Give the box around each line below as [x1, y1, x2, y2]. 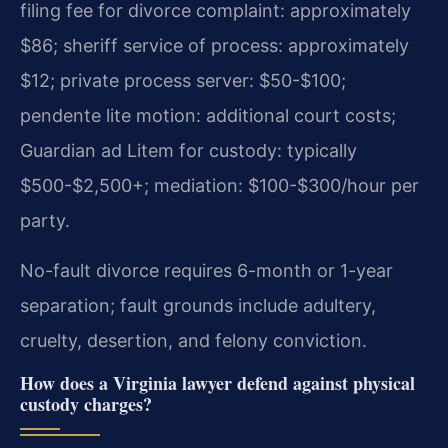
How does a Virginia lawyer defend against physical [20, 369, 415, 396]
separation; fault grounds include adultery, [20, 294, 376, 316]
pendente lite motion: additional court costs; [20, 104, 396, 126]
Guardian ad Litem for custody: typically [20, 139, 357, 161]
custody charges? [20, 390, 152, 417]
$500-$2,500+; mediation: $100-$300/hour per [20, 174, 419, 196]
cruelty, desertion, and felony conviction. [20, 329, 367, 351]
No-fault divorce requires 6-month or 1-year [20, 259, 393, 281]
